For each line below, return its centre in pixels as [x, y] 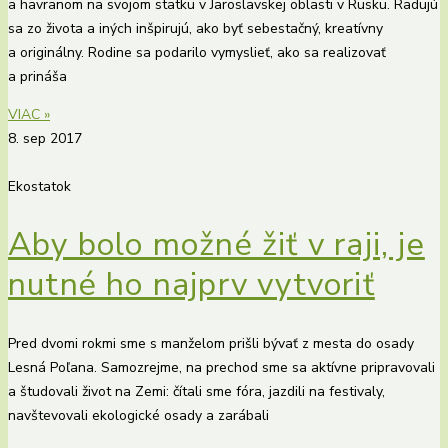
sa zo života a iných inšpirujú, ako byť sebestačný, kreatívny [195, 28]
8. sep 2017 [45, 138]
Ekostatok [39, 186]
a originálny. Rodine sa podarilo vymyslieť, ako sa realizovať [197, 52]
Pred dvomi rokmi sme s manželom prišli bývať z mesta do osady [211, 344]
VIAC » [29, 114]
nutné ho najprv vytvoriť [191, 285]
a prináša [37, 76]
